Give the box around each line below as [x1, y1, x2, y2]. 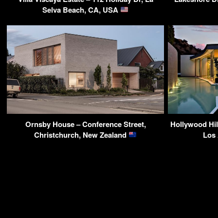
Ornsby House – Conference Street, [25, 118, 146, 129]
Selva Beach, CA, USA [42, 4, 120, 15]
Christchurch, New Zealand [34, 129, 128, 140]
